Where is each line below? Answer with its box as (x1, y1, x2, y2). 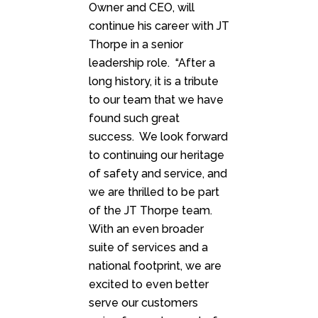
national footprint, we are (89, 259, 221, 273)
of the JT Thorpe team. (89, 204, 212, 218)
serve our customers (89, 296, 198, 310)
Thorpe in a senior (89, 38, 183, 52)
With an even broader (89, 222, 204, 236)
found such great (89, 111, 180, 126)
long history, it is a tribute (89, 75, 219, 89)
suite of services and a (89, 241, 208, 255)
